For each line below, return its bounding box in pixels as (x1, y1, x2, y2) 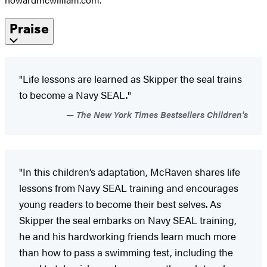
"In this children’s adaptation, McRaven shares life (19, 164, 240, 179)
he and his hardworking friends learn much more (19, 229, 236, 244)
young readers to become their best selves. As (19, 197, 221, 212)
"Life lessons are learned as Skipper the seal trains (19, 72, 242, 86)
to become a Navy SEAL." (19, 88, 131, 103)
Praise (10, 20, 49, 38)
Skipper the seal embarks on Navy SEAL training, (19, 213, 237, 228)
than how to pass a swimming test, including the (19, 245, 233, 260)
